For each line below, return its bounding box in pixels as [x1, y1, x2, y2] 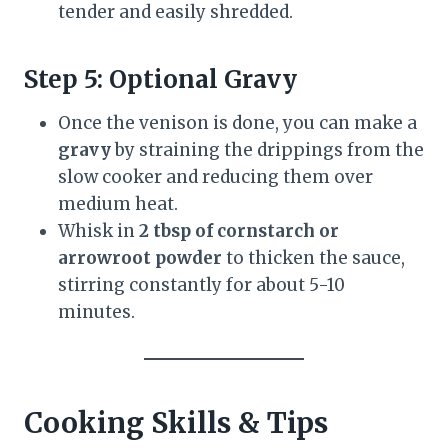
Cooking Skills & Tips [24, 404, 328, 441]
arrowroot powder [58, 246, 222, 269]
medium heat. [58, 192, 178, 215]
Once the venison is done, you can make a [58, 111, 417, 134]
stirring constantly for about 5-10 [58, 273, 345, 296]
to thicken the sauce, [222, 246, 405, 269]
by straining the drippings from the [111, 138, 424, 161]
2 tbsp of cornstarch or [139, 219, 339, 242]
